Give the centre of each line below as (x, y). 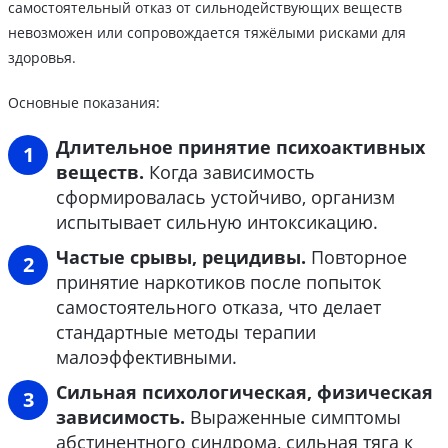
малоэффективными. (146, 357)
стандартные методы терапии (186, 332)
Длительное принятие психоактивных (240, 147)
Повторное (356, 257)
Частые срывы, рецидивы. (181, 257)
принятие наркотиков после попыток (218, 282)
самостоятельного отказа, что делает (218, 307)
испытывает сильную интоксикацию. (217, 222)
